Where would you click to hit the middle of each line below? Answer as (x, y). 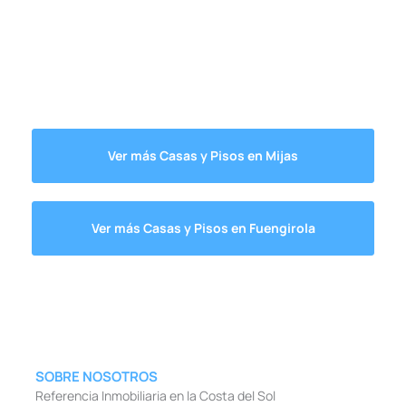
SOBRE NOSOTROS (97, 376)
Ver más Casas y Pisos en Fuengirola (203, 227)
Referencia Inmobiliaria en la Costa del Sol (155, 395)
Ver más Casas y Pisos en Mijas (203, 155)
